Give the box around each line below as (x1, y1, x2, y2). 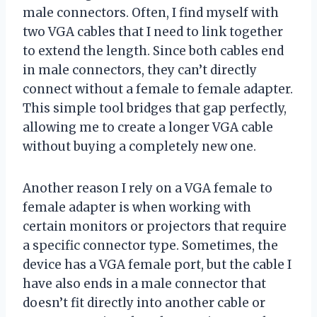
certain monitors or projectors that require (23, 218, 287, 234)
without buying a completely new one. (23, 138, 256, 154)
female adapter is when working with (23, 199, 251, 215)
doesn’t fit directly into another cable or (23, 294, 265, 311)
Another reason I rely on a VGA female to (23, 180, 272, 196)
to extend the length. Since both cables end (23, 42, 284, 59)
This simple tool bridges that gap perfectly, (23, 100, 287, 116)
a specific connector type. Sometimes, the (23, 237, 278, 253)
